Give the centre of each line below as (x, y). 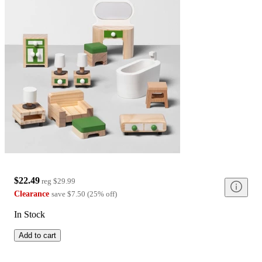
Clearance (32, 194)
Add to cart (37, 236)
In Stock (30, 215)
